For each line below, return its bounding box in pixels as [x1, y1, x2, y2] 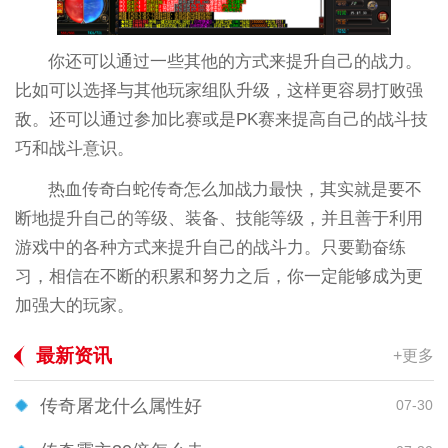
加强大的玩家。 [14, 296, 134, 316]
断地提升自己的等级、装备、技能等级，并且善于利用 [14, 209, 423, 229]
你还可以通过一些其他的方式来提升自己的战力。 [48, 52, 423, 72]
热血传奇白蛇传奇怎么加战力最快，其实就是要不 [48, 180, 423, 200]
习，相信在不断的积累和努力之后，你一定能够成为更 [14, 267, 423, 287]
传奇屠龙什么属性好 [40, 395, 202, 416]
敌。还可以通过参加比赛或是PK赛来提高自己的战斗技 [14, 110, 428, 130]
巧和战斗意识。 [14, 139, 134, 159]
